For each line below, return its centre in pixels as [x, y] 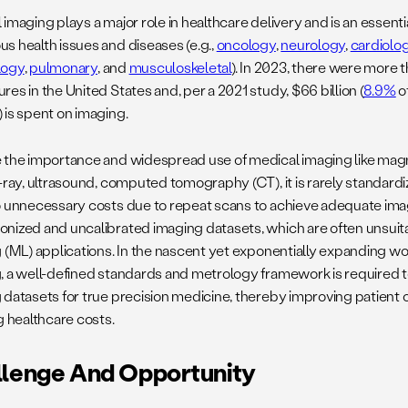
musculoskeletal [180, 66]
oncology [246, 44]
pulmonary [63, 66]
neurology [313, 44]
